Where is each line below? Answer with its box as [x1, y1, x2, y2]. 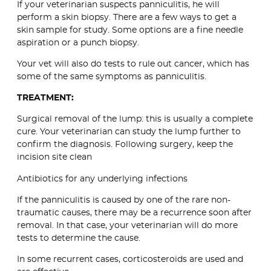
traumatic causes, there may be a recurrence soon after [17, 208, 252, 217]
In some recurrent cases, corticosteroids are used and [17, 255, 243, 264]
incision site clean [17, 153, 92, 162]
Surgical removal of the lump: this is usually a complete [17, 115, 253, 124]
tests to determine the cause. [17, 233, 140, 243]
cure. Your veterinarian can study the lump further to [17, 128, 241, 137]
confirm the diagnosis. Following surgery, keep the [17, 140, 233, 149]
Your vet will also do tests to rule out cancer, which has [17, 59, 249, 68]
